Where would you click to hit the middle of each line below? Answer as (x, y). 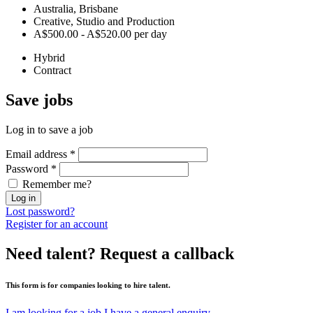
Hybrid (49, 58)
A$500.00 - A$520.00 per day (100, 34)
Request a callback (165, 254)
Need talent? (51, 254)
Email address (38, 154)
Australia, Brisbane (76, 9)
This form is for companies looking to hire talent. (88, 285)
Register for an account (57, 224)
